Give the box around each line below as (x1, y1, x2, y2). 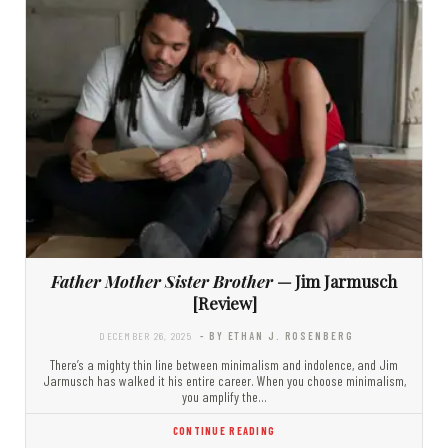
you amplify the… (181, 388, 267, 406)
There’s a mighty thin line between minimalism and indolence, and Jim (50, 356, 398, 374)
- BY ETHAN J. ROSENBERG (200, 329, 354, 343)
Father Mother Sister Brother (51, 270, 273, 293)
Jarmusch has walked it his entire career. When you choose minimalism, (42, 372, 406, 390)
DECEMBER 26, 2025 (99, 329, 192, 343)
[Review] (191, 292, 257, 315)
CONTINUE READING (172, 424, 276, 438)
